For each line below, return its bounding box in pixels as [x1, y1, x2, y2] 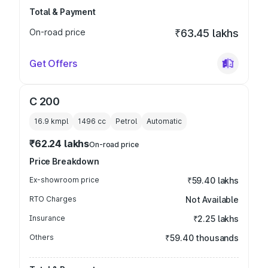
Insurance [29, 214, 65, 223]
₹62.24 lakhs [29, 138, 90, 150]
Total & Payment [29, 7, 96, 17]
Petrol [115, 117, 137, 126]
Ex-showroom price [29, 175, 99, 184]
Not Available [185, 194, 239, 205]
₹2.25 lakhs [193, 214, 239, 224]
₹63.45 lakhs [175, 27, 239, 39]
